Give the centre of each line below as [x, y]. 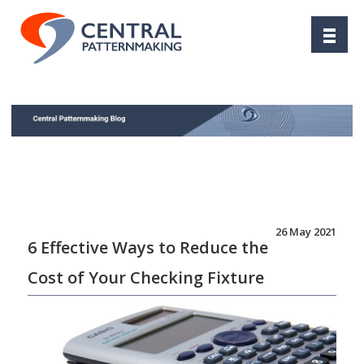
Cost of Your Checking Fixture [146, 277]
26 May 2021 [306, 232]
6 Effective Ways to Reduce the [148, 247]
